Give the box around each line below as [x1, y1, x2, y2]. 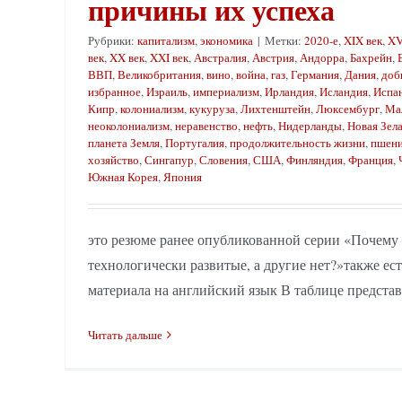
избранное [88, 83, 141, 100]
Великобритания [118, 66, 201, 83]
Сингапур [144, 151, 194, 168]
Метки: [265, 31, 304, 48]
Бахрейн [350, 48, 392, 66]
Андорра [300, 48, 345, 66]
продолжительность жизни [230, 134, 365, 151]
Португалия [165, 134, 224, 151]
